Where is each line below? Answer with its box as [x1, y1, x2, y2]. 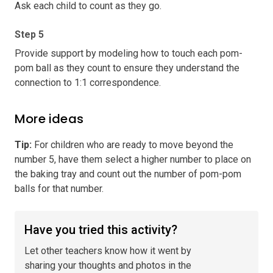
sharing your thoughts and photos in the [24, 259, 191, 271]
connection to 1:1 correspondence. [15, 76, 161, 88]
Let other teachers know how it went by [24, 244, 191, 257]
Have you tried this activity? [24, 222, 177, 237]
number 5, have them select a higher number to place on [15, 153, 251, 165]
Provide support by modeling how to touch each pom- [15, 47, 243, 59]
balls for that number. [15, 182, 104, 194]
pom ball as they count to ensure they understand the [15, 62, 239, 74]
